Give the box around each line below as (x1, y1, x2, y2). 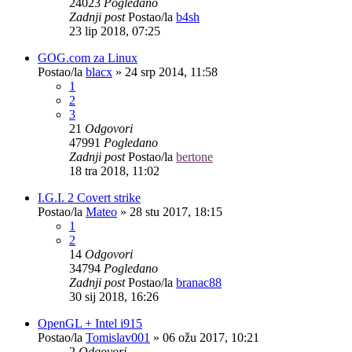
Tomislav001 (86, 330, 150, 344)
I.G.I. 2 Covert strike (38, 190, 141, 204)
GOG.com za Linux (38, 50, 137, 64)
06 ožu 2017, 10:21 (163, 330, 259, 344)
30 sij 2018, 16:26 (69, 289, 159, 303)
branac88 (176, 275, 222, 289)
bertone (176, 149, 213, 163)
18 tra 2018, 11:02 (69, 163, 159, 178)
